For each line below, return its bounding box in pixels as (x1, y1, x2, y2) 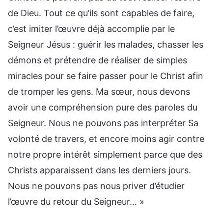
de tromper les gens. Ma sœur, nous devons (8, 86, 190, 97)
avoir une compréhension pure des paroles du (8, 102, 197, 112)
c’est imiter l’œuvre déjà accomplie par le (8, 23, 175, 34)
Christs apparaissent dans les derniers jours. (8, 165, 191, 175)
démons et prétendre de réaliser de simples (8, 55, 187, 65)
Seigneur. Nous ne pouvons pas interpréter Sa (8, 117, 198, 128)
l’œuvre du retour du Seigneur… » (8, 196, 144, 207)
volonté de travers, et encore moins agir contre (8, 133, 204, 144)
